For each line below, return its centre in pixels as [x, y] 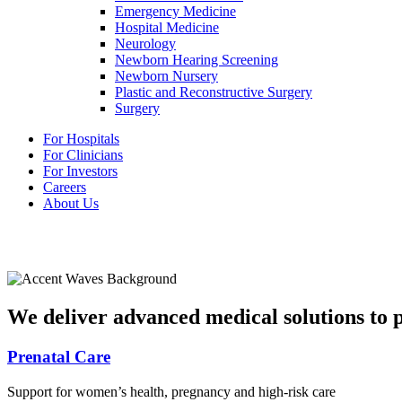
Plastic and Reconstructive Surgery [214, 92]
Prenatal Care [59, 357]
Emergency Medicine [175, 12]
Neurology [145, 44]
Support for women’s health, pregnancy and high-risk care [171, 391]
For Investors [80, 171]
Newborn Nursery [166, 76]
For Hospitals [81, 139]
